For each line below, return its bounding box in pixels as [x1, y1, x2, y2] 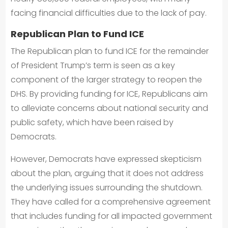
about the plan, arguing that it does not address [11, 167, 204, 179]
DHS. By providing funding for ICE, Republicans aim [11, 88, 208, 100]
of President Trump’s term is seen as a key [11, 60, 176, 71]
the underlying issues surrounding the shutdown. [11, 182, 203, 193]
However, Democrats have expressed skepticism [11, 153, 202, 165]
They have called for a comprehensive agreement [11, 196, 211, 208]
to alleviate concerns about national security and [11, 102, 209, 114]
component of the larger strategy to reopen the [11, 74, 203, 85]
